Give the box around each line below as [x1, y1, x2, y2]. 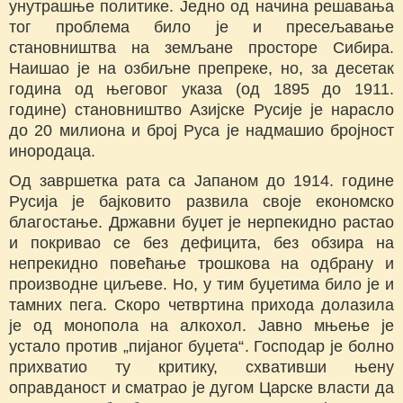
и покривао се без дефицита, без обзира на [9, 234, 394, 253]
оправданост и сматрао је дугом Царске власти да [9, 379, 394, 398]
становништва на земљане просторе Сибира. [9, 39, 394, 58]
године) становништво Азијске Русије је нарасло [9, 101, 394, 120]
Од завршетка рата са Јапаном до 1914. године [9, 172, 394, 191]
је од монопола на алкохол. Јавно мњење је [9, 317, 394, 336]
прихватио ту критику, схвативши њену [9, 358, 394, 377]
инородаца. [9, 142, 95, 161]
